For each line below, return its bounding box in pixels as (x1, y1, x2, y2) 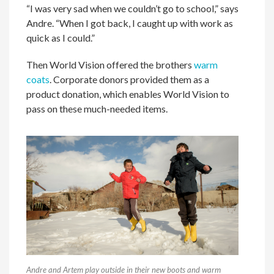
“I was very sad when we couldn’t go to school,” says (26, 2, 239, 15)
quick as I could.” (26, 32, 95, 44)
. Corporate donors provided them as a (50, 73, 210, 86)
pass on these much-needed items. (26, 103, 168, 115)
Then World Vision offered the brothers (26, 59, 194, 71)
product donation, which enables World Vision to (26, 88, 230, 100)
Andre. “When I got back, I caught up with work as (26, 17, 234, 29)
